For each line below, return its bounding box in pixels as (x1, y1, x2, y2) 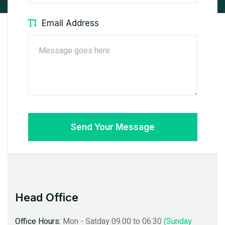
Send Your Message (71, 122, 155, 132)
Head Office (121, 190, 184, 204)
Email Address (42, 18, 99, 28)
